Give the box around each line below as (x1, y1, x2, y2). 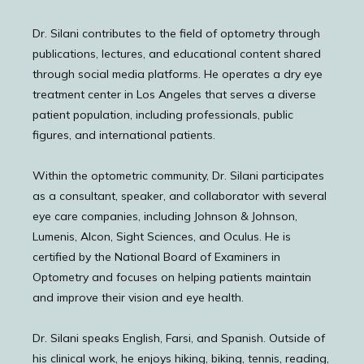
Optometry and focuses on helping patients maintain (32, 270, 311, 284)
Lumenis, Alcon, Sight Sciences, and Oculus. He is (32, 229, 291, 244)
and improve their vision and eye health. (32, 290, 244, 305)
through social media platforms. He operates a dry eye (32, 67, 323, 81)
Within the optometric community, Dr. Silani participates (32, 168, 324, 183)
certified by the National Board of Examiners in (32, 249, 280, 264)
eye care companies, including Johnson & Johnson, (32, 209, 297, 223)
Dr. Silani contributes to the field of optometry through (32, 26, 320, 41)
